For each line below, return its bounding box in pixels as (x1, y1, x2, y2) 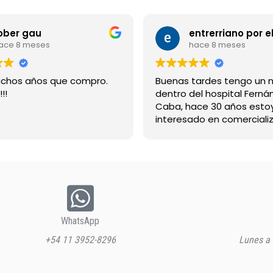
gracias (155, 138, 189, 152)
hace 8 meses (188, 38, 246, 51)
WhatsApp (61, 215, 100, 227)
